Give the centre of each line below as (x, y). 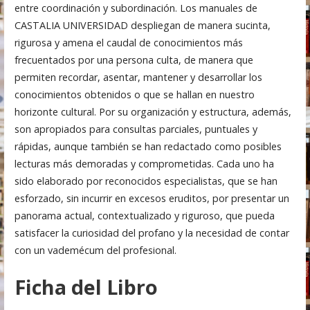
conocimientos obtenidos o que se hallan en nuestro (134, 94)
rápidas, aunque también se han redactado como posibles (148, 146)
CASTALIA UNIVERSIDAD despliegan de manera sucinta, (142, 25)
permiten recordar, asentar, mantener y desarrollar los (138, 77)
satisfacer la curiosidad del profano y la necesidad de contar (152, 232)
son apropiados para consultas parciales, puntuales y (136, 129)
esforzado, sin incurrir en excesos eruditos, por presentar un (152, 198)
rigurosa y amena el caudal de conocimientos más (128, 42)
